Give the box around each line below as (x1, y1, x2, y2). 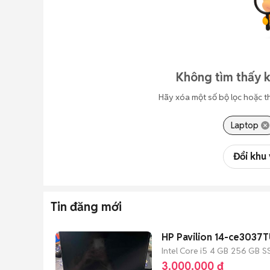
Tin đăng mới (51, 199, 122, 215)
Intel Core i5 (162, 245, 207, 256)
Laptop (231, 120, 259, 131)
